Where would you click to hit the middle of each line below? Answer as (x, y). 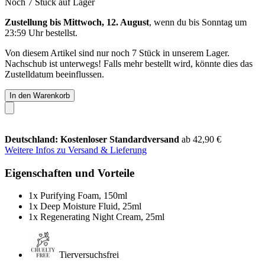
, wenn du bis (175, 22)
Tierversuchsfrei (89, 255)
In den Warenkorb (40, 95)
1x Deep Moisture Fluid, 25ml (85, 206)
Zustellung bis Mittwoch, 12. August (77, 22)
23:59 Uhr (24, 33)
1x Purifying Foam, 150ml (78, 196)
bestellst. (60, 33)
